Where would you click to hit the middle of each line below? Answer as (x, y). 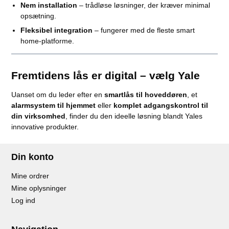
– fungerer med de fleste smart (143, 30)
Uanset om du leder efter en (58, 94)
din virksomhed (39, 116)
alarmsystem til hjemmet (54, 105)
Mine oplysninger (39, 188)
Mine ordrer (30, 176)
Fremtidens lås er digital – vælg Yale (106, 75)
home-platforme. (47, 41)
